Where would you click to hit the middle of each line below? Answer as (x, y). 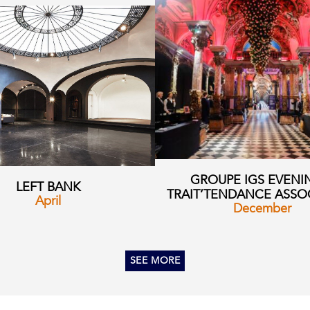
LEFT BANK (48, 188)
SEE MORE (155, 261)
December (262, 209)
